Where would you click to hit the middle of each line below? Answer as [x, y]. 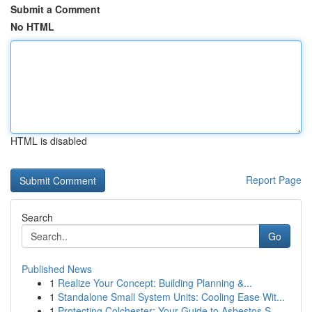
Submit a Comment [55, 9]
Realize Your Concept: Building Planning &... [155, 283]
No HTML [32, 26]
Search [37, 217]
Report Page [274, 180]
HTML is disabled [49, 141]
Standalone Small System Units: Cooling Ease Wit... [171, 297]
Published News [57, 269]
